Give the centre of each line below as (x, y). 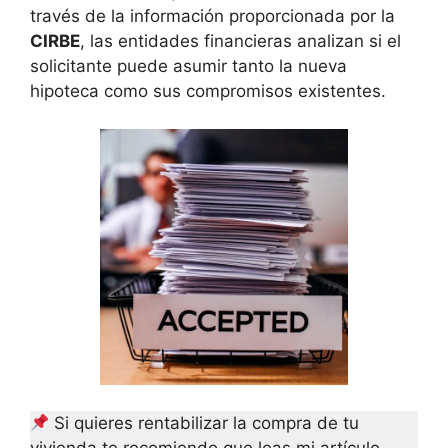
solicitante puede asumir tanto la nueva (188, 65)
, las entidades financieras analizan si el (240, 40)
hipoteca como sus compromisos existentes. (208, 90)
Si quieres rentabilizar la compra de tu (204, 422)
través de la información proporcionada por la (212, 15)
